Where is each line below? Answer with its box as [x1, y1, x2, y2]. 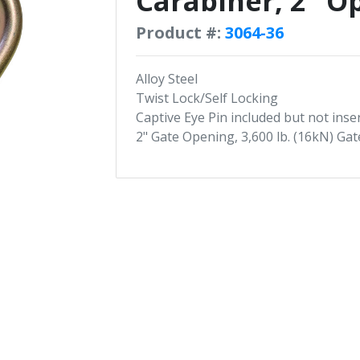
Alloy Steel [136, 70, 198, 88]
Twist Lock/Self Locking [136, 89, 278, 107]
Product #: [136, 22, 221, 43]
